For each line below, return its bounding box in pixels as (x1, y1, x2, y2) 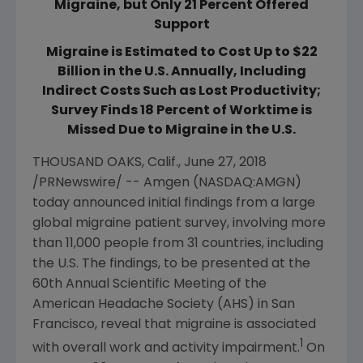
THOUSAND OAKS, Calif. (32, 156, 178, 169)
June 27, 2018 (184, 156, 267, 169)
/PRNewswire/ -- (32, 177, 143, 190)
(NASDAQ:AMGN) (190, 177, 301, 190)
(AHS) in (214, 298, 271, 311)
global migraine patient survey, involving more (32, 217, 326, 230)
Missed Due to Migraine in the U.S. (67, 124, 296, 137)
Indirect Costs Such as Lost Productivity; (42, 85, 321, 98)
